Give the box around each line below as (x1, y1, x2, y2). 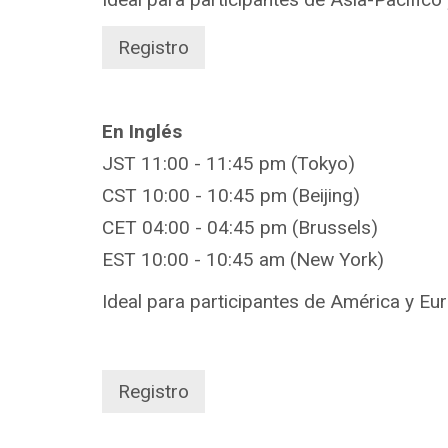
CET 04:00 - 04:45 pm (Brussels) (102, 215, 378, 239)
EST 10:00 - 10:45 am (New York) (102, 247, 384, 271)
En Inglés (102, 119, 182, 143)
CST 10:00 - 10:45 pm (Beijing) (102, 183, 360, 207)
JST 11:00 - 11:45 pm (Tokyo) (102, 151, 355, 175)
